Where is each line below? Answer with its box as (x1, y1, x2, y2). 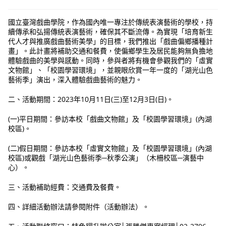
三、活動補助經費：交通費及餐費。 (8, 182, 122, 192)
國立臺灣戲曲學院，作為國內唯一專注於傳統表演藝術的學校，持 (8, 17, 213, 27)
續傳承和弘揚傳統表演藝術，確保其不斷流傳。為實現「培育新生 (8, 27, 213, 37)
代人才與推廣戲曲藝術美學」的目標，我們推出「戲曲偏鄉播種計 (8, 36, 213, 46)
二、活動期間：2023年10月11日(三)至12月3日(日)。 (8, 94, 174, 104)
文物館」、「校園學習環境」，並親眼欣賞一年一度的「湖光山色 (8, 65, 213, 75)
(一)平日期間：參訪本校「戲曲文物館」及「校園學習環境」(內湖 (8, 114, 212, 124)
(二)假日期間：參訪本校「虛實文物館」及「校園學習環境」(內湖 (8, 143, 212, 153)
